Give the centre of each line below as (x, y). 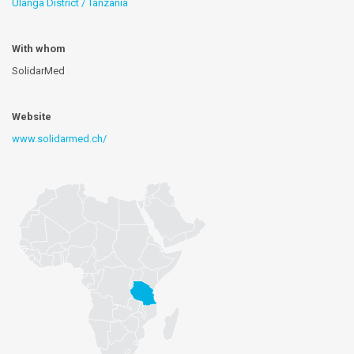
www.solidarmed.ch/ (59, 139)
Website (32, 117)
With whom (39, 49)
